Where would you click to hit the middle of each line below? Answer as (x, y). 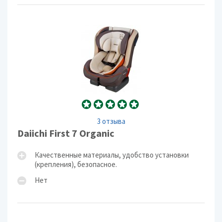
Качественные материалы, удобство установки (112, 155)
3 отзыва (111, 121)
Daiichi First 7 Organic (66, 133)
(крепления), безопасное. (76, 164)
